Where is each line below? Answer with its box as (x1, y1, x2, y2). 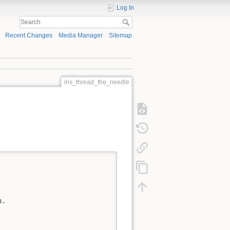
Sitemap (109, 32, 132, 40)
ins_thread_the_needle (64, 78, 129, 86)
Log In (117, 4, 134, 11)
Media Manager (58, 32, 103, 40)
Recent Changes (5, 32, 52, 40)
